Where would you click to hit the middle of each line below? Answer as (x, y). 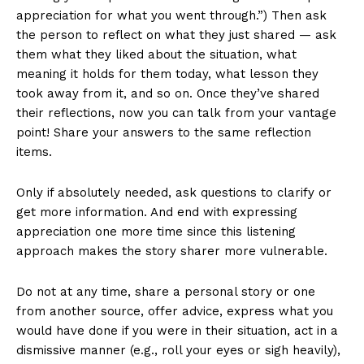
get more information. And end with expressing (157, 212)
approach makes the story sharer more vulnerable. (172, 251)
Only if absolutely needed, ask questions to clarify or (174, 193)
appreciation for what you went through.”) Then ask (171, 16)
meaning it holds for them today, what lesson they (167, 74)
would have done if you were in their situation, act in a (177, 331)
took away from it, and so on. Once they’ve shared (168, 94)
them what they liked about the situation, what (156, 55)
